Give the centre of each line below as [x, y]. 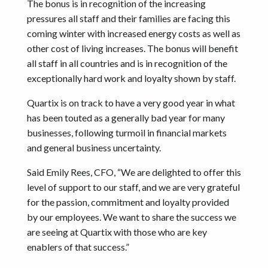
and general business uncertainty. [97, 148]
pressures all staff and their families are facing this [129, 19]
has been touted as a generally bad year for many [126, 118]
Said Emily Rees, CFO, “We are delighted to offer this [134, 172]
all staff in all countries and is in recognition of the [127, 63]
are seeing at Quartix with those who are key [117, 232]
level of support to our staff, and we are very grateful [133, 187]
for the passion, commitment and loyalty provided [128, 202]
